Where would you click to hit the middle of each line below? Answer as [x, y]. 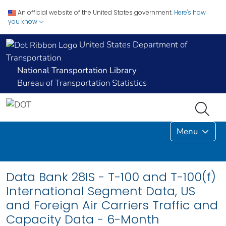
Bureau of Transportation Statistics [82, 83]
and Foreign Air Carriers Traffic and [112, 205]
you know [23, 21]
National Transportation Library [77, 71]
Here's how [190, 12]
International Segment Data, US [101, 191]
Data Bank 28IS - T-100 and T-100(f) [111, 177]
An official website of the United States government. [95, 12]
